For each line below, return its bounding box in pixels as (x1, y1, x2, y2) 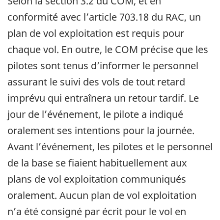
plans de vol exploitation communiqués (7, 172, 186, 186)
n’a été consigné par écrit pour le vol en (7, 205, 186, 219)
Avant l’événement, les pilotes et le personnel (7, 140, 213, 154)
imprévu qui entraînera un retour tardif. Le (7, 91, 199, 105)
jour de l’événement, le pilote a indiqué (7, 108, 183, 121)
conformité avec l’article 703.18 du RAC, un (7, 10, 201, 24)
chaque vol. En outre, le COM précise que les (7, 43, 208, 56)
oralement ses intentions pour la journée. (7, 124, 194, 137)
